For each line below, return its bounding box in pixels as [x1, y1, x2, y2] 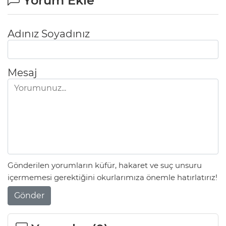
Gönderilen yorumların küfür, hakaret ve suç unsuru [8, 160, 202, 170]
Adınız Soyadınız [8, 28, 90, 40]
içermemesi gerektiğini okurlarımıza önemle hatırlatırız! [8, 172, 217, 182]
